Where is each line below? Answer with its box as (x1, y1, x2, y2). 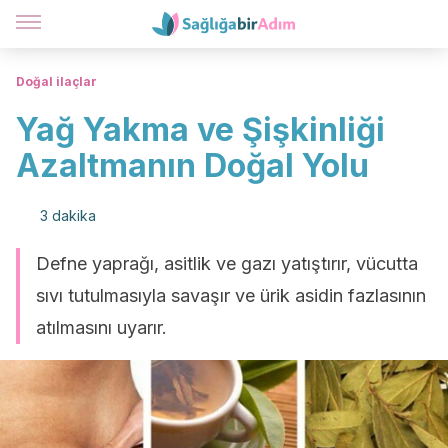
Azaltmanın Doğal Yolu (16, 146, 369, 185)
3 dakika (40, 207, 96, 224)
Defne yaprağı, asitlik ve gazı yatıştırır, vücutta (36, 253, 418, 274)
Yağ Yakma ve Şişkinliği (16, 110, 385, 149)
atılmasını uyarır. (36, 317, 167, 338)
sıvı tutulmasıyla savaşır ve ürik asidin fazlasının (36, 285, 426, 306)
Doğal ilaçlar (16, 74, 97, 89)
